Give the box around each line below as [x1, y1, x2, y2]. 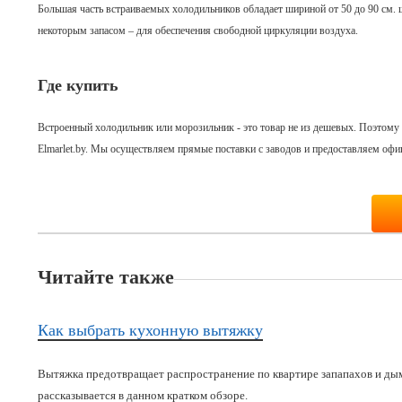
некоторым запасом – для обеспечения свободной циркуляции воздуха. [38, 24, 358, 37]
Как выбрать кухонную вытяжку [38, 321, 263, 339]
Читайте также [38, 266, 174, 288]
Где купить [38, 76, 118, 94]
